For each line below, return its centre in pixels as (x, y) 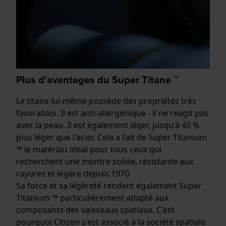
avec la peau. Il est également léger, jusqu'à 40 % (108, 125)
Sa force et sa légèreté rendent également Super (109, 185)
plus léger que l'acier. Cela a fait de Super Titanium (111, 137)
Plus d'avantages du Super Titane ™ (97, 79)
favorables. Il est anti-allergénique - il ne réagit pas (112, 113)
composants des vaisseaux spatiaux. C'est (95, 210)
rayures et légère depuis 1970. (74, 173)
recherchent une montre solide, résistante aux (105, 161)
